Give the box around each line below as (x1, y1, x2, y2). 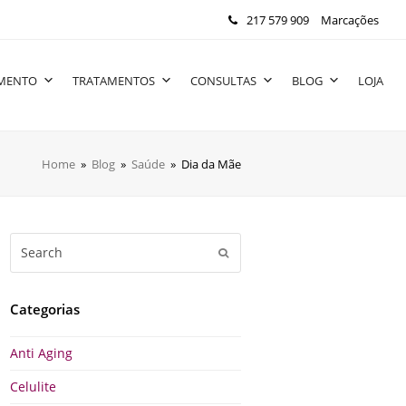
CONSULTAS (190, 72, 256, 90)
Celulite (10, 378, 57, 396)
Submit (228, 246, 263, 260)
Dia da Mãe (181, 155, 241, 172)
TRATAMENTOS (72, 72, 155, 90)
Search (10, 234, 53, 252)
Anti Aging (10, 344, 73, 362)
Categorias (10, 300, 81, 319)
